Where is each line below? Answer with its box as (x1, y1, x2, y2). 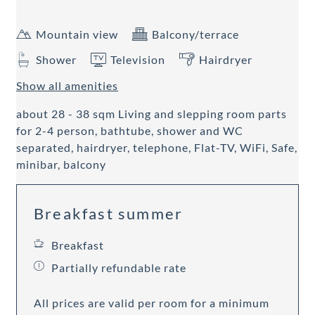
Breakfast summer (34, 204, 184, 224)
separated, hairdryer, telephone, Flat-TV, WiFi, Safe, (16, 141, 298, 155)
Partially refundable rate (51, 261, 187, 275)
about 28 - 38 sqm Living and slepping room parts (16, 107, 288, 121)
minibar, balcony (16, 157, 107, 172)
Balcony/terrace (152, 27, 240, 41)
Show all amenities (16, 79, 119, 93)
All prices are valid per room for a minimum (34, 296, 270, 310)
